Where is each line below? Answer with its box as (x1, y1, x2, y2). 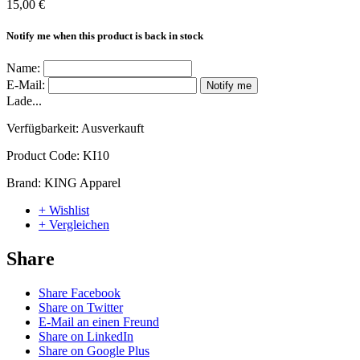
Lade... (6, 94, 42, 108)
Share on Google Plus (39, 344, 149, 358)
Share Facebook (39, 286, 121, 301)
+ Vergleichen (39, 218, 109, 232)
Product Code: (6, 149, 83, 163)
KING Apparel (44, 176, 121, 190)
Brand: (6, 176, 44, 190)
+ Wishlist (39, 203, 89, 218)
